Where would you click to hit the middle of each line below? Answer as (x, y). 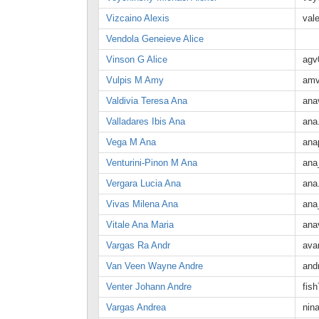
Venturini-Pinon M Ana (152, 163)
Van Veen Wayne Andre (155, 266)
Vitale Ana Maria (140, 225)
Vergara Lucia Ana (143, 183)
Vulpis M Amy (135, 80)
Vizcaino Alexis (138, 18)
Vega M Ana (131, 142)
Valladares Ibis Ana (146, 121)
